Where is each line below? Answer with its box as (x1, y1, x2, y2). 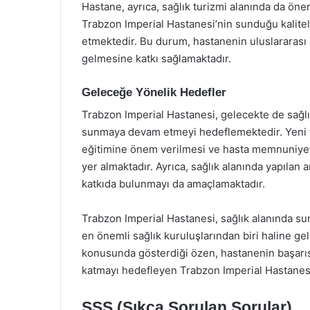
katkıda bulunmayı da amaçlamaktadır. (82, 177, 265, 190)
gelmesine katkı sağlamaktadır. (82, 51, 231, 65)
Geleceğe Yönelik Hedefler (82, 85, 226, 99)
